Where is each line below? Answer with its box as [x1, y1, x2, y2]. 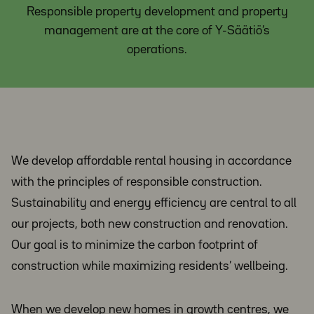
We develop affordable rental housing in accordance [11, 156, 292, 167]
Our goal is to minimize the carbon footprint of [11, 240, 258, 251]
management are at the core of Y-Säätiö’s [44, 25, 270, 36]
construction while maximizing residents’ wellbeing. [11, 261, 288, 272]
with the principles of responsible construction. [11, 177, 262, 188]
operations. [127, 44, 187, 55]
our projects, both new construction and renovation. [11, 219, 288, 230]
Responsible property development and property [26, 6, 288, 18]
